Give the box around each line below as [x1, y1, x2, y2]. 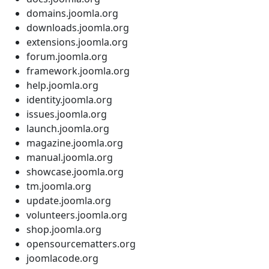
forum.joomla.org [26, 49, 107, 63]
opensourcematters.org [26, 237, 136, 250]
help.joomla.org [26, 78, 98, 92]
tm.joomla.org [26, 179, 91, 193]
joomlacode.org [26, 251, 98, 265]
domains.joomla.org [26, 6, 118, 20]
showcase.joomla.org [26, 165, 124, 178]
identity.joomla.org [26, 92, 112, 106]
